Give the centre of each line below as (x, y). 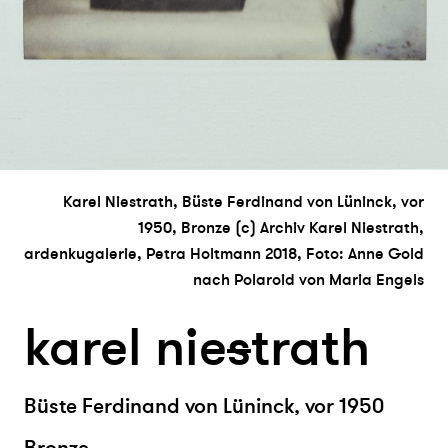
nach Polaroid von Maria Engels (308, 279)
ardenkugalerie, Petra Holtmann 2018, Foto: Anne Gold (224, 253)
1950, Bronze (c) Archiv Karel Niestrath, (281, 227)
